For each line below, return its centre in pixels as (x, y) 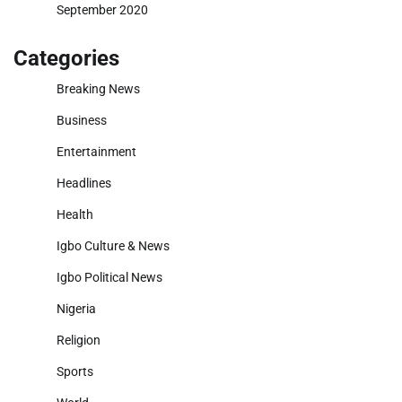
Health (75, 215)
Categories (66, 59)
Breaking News (98, 89)
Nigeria (76, 309)
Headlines (84, 184)
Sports (75, 372)
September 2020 (102, 10)
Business (82, 121)
